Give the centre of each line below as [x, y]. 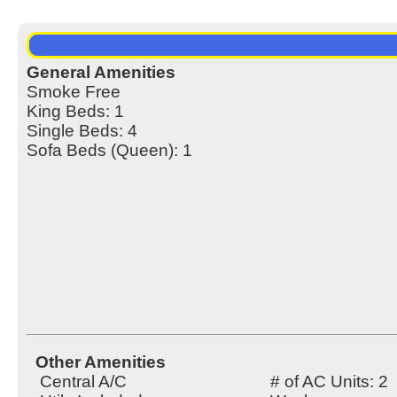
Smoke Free [74, 92]
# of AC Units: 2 [329, 382]
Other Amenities [101, 362]
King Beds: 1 [75, 112]
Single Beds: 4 [82, 131]
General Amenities [101, 73]
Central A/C [83, 382]
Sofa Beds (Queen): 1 [109, 151]
